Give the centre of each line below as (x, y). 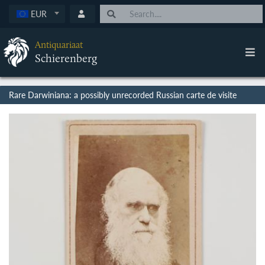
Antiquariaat (59, 45)
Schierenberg (66, 58)
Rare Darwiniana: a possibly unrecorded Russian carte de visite (122, 95)
